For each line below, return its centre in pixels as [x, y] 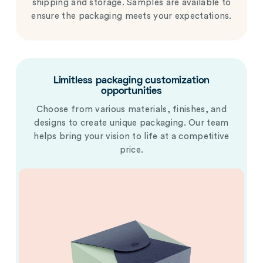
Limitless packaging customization [131, 81]
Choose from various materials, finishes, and [131, 109]
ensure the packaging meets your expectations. [131, 16]
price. [131, 150]
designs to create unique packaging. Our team [131, 123]
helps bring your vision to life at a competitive [131, 136]
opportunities [131, 91]
